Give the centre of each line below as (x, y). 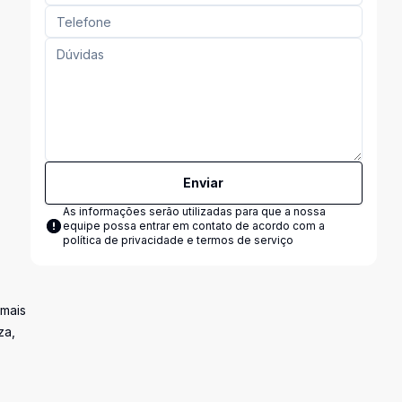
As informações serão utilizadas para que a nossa (194, 211)
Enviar (204, 183)
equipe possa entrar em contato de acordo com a (193, 226)
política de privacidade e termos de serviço (178, 240)
